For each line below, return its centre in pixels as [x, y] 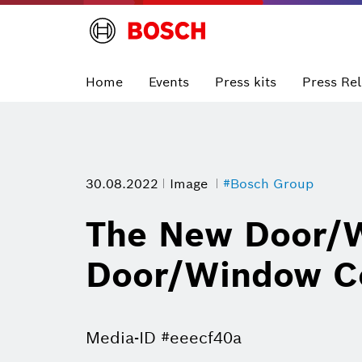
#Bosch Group [268, 184]
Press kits [246, 82]
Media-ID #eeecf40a [164, 338]
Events [169, 82]
